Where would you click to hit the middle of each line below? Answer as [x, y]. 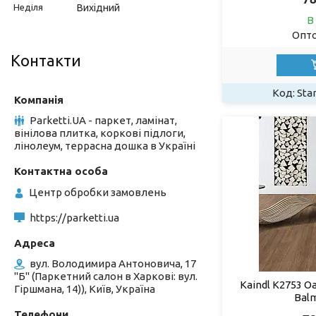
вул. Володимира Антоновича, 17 [113, 263]
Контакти [46, 60]
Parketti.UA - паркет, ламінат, [103, 120]
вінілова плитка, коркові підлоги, [100, 133]
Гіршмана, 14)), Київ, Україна [85, 288]
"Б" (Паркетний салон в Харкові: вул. [106, 276]
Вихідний [98, 7]
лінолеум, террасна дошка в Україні [105, 145]
